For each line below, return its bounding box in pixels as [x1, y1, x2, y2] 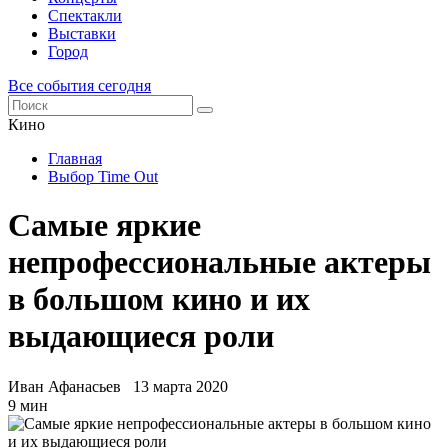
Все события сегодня [8, 77, 151, 94]
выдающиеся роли [8, 318, 274, 355]
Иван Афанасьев [8, 377, 121, 395]
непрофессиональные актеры [8, 244, 431, 281]
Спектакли [48, 7, 122, 24]
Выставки [48, 25, 116, 42]
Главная [48, 150, 102, 167]
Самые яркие [8, 207, 201, 244]
